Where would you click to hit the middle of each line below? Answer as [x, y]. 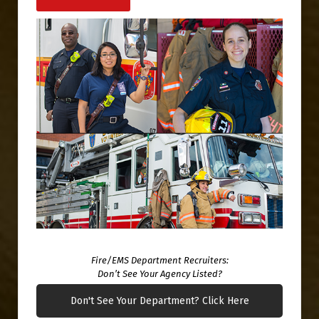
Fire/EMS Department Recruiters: [159, 260]
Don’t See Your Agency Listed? [159, 273]
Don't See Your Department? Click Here [159, 300]
